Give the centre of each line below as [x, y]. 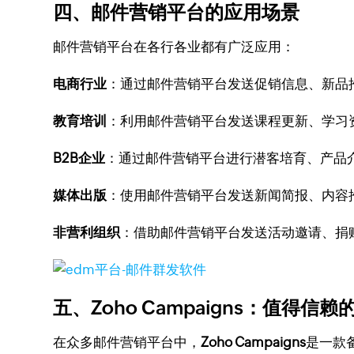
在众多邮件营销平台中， [127, 342]
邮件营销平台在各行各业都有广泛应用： [174, 47]
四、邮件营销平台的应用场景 [177, 12]
